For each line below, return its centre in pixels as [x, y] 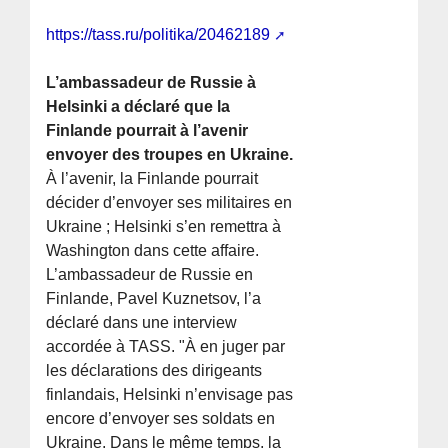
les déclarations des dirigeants [154, 371]
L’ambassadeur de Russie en [150, 275]
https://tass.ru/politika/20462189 [158, 35]
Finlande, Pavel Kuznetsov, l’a [154, 299]
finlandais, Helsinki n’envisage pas [170, 395]
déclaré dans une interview [142, 323]
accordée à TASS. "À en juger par [166, 347]
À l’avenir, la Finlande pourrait [152, 179]
